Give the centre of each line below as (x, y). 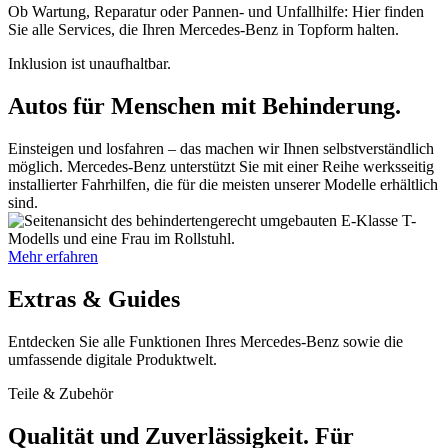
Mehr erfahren (53, 257)
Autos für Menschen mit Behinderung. (204, 106)
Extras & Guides (94, 299)
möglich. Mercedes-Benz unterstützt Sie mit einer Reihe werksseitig (221, 167)
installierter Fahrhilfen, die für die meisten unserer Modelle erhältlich (223, 185)
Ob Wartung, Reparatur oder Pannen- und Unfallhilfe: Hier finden (216, 12)
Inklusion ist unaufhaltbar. (89, 64)
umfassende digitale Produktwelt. (112, 360)
